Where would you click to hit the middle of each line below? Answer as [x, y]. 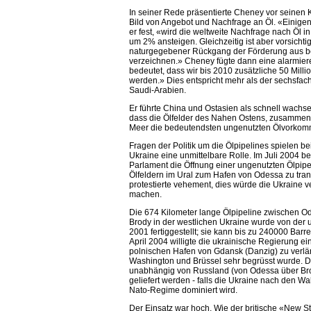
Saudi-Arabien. [158, 91]
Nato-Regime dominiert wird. [184, 291]
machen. [146, 195]
